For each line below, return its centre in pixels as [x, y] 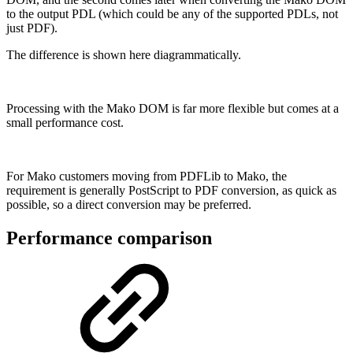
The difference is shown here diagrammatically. [124, 55]
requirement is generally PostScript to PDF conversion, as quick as [171, 191]
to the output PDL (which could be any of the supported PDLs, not [172, 14]
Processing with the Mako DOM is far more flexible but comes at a [173, 109]
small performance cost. [65, 123]
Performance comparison [109, 238]
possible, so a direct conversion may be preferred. [129, 205]
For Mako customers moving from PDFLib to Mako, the [147, 176]
